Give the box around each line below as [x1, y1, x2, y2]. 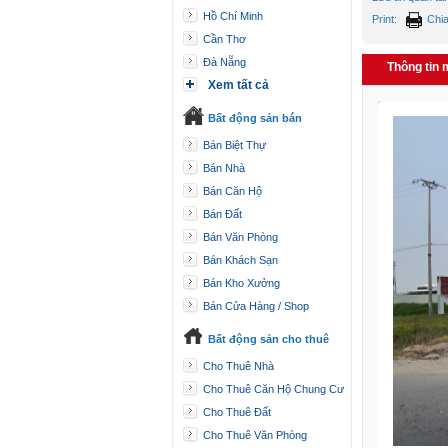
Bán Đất [203, 208, 242, 220]
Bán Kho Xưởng [203, 277, 280, 289]
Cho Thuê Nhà [203, 360, 274, 372]
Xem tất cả [208, 78, 269, 92]
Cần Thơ [203, 33, 246, 45]
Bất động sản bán [208, 112, 302, 124]
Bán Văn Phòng [203, 231, 278, 243]
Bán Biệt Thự [203, 139, 266, 151]
